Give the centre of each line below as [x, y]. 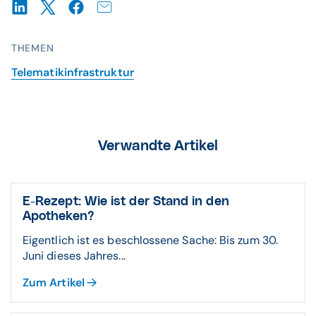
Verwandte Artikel [158, 146]
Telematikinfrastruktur [73, 72]
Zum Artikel [54, 282]
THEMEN [33, 48]
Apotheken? [59, 217]
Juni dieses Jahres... [74, 256]
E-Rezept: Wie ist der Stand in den [126, 202]
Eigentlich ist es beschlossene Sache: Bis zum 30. [150, 240]
